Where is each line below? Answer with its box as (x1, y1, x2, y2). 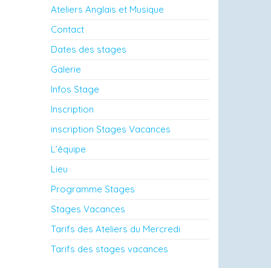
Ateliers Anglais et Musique (50, 4, 164, 15)
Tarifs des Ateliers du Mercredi (50, 223, 180, 235)
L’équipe (50, 143, 86, 155)
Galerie (50, 64, 81, 75)
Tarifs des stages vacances (50, 243, 168, 255)
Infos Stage (50, 83, 99, 95)
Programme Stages (50, 183, 135, 195)
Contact (50, 24, 84, 35)
